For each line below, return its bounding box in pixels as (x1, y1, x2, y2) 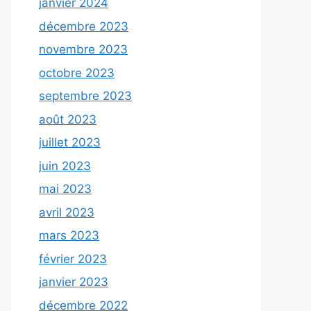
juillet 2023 (39, 135, 101, 150)
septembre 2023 (39, 89, 132, 103)
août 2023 (39, 112, 96, 126)
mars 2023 (39, 228, 99, 243)
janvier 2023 (39, 275, 108, 289)
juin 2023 (39, 158, 91, 173)
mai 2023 (39, 182, 92, 196)
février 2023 (39, 251, 107, 266)
